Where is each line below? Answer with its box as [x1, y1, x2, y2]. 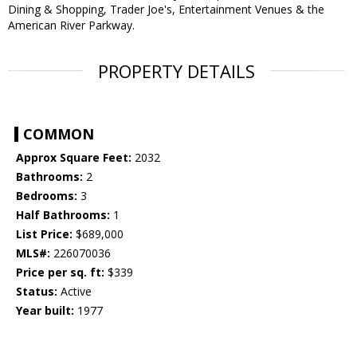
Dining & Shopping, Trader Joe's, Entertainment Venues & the [8, 2, 324, 18]
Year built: [16, 303, 74, 319]
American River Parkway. [8, 18, 135, 33]
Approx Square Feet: [16, 150, 131, 166]
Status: [16, 284, 57, 300]
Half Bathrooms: [16, 207, 110, 223]
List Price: [16, 226, 73, 242]
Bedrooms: [16, 188, 77, 204]
